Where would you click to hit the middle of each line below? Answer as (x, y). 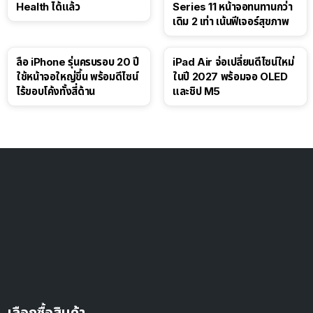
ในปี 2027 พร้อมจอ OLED (230, 76)
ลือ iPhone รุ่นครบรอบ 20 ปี (78, 61)
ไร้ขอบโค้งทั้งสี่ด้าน (56, 91)
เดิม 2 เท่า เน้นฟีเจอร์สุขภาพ (231, 21)
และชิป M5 (196, 91)
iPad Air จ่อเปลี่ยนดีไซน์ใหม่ (233, 61)
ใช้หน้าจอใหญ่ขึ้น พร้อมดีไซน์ (77, 76)
